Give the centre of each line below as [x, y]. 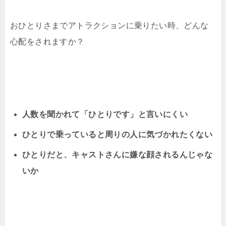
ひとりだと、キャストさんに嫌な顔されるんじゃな [118, 155]
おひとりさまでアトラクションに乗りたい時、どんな [109, 26]
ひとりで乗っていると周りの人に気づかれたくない [118, 135]
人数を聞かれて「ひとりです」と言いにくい [105, 115]
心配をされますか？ [47, 42]
